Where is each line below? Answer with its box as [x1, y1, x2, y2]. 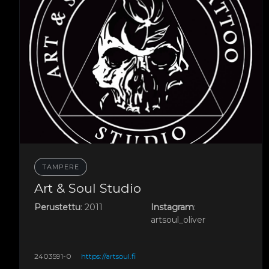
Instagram [150, 202, 194, 213]
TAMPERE [42, 163, 79, 172]
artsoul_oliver [150, 214, 205, 226]
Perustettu [34, 202, 80, 213]
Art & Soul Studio [34, 181, 141, 196]
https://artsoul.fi [81, 252, 136, 261]
